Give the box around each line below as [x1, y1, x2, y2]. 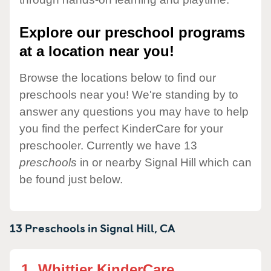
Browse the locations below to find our [19, 71, 216, 84]
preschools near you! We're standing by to [19, 88, 238, 101]
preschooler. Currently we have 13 [19, 139, 197, 152]
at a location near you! [19, 43, 174, 60]
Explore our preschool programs [19, 24, 245, 41]
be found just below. [19, 172, 123, 186]
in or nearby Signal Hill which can [77, 155, 252, 169]
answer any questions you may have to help [19, 105, 249, 118]
